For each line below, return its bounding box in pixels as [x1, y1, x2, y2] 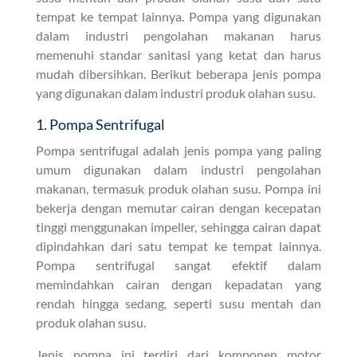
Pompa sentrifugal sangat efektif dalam [35, 257, 322, 273]
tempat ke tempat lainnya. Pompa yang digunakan [35, 8, 322, 24]
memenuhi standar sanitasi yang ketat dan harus [35, 46, 322, 62]
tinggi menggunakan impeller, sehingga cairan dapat [35, 218, 322, 234]
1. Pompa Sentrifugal [35, 115, 165, 133]
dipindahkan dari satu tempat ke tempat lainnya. [35, 237, 322, 253]
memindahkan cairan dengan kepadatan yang [35, 276, 322, 292]
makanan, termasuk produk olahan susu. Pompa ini [35, 180, 322, 196]
